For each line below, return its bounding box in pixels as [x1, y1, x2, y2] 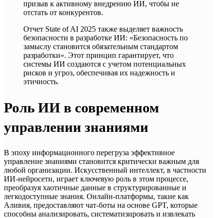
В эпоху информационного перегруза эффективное [4, 148, 175, 157]
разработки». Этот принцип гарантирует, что [23, 51, 174, 60]
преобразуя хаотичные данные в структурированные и [4, 183, 186, 192]
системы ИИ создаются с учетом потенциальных [23, 60, 186, 69]
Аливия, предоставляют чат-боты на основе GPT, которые [4, 200, 198, 209]
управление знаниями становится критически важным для [4, 157, 199, 165]
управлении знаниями [4, 119, 148, 135]
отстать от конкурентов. [23, 8, 103, 17]
